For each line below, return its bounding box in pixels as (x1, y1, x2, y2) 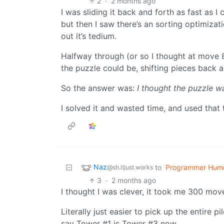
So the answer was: (61, 83, 137, 93)
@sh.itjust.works (107, 163, 153, 171)
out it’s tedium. (61, 31, 116, 41)
